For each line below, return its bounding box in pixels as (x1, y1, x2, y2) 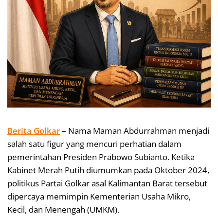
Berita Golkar (7, 125, 60, 136)
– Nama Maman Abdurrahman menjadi (60, 125, 209, 136)
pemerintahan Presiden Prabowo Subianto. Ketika (7, 151, 195, 163)
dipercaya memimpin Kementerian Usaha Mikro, (7, 190, 191, 202)
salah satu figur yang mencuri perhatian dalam (7, 138, 182, 149)
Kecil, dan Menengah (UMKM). (7, 203, 119, 215)
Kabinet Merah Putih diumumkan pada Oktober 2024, (7, 164, 209, 176)
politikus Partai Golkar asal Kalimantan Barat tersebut (7, 177, 207, 189)
